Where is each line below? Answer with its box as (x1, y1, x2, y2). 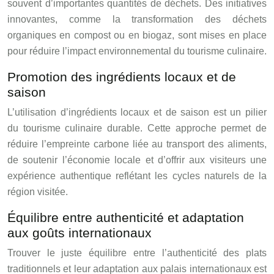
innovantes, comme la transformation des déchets (7, 13, 267, 24)
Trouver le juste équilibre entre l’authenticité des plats (7, 247, 267, 258)
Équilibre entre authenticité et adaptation (7, 210, 244, 224)
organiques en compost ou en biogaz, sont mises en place (7, 29, 267, 40)
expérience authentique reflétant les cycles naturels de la (7, 170, 267, 181)
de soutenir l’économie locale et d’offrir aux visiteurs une (7, 154, 267, 165)
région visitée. (7, 186, 68, 197)
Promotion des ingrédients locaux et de (7, 69, 236, 84)
